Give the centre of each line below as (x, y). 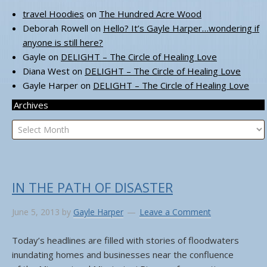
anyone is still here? (63, 42)
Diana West (46, 71)
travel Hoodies (53, 14)
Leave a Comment (175, 212)
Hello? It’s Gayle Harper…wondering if (181, 28)
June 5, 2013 (36, 212)
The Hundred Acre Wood (150, 14)
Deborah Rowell (55, 28)
